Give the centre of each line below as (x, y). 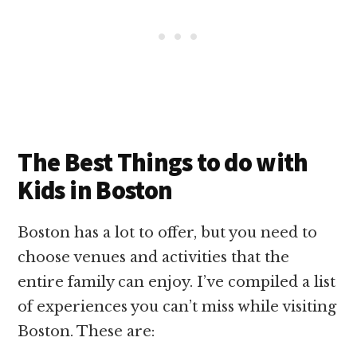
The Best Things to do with (163, 162)
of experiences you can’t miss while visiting (177, 306)
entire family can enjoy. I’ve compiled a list (177, 282)
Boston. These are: (86, 331)
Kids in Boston (97, 190)
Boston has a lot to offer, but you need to (168, 232)
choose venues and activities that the (154, 257)
